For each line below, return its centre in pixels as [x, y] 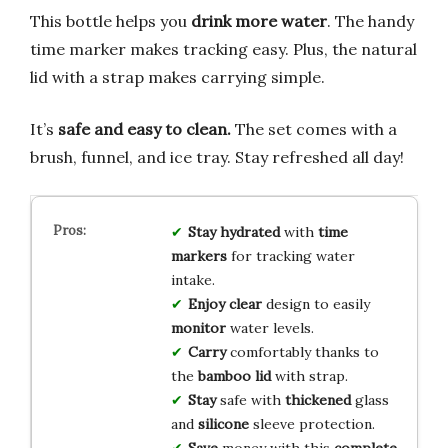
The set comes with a [314, 128]
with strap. [309, 375]
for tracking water [290, 255]
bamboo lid [234, 375]
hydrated [249, 231]
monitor [198, 327]
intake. [192, 279]
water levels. [269, 327]
